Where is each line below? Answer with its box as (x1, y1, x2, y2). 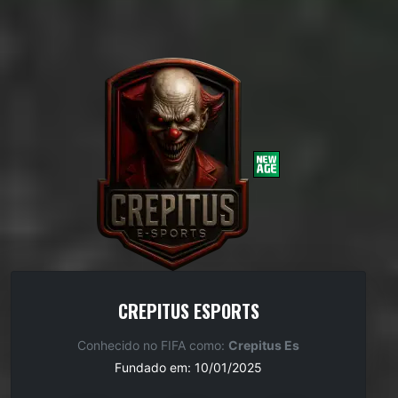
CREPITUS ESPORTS (117, 298, 259, 324)
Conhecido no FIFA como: (77, 338, 228, 353)
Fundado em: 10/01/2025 (115, 360, 262, 375)
